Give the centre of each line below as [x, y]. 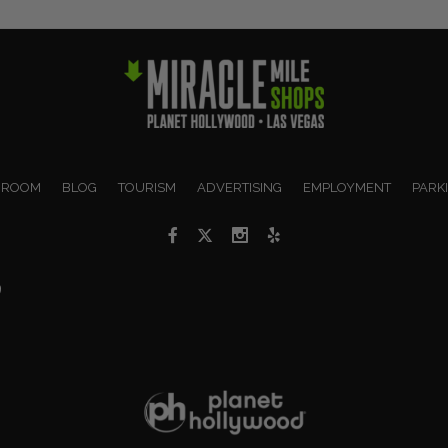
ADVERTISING [239, 187]
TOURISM [146, 187]
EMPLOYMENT [346, 187]
